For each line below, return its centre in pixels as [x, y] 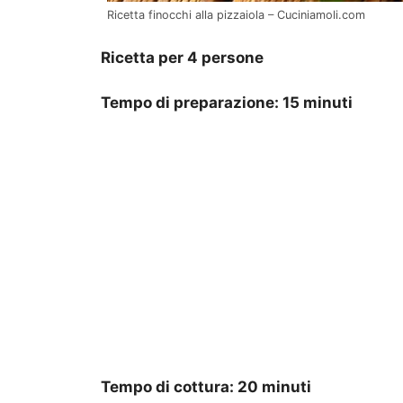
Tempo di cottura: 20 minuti [206, 386]
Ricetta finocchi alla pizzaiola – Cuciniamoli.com [236, 15]
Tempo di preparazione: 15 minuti [227, 103]
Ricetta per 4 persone [182, 57]
